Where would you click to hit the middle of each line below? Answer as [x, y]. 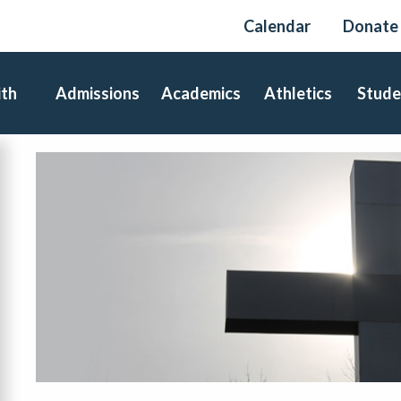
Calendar [277, 26]
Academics [201, 93]
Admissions [98, 93]
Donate [370, 26]
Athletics [299, 93]
